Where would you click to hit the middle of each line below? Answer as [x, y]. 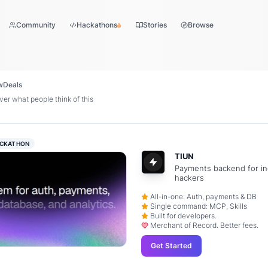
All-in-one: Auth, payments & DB [204, 197]
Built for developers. [184, 216]
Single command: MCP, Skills [199, 206]
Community [36, 25]
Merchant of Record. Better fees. [205, 226]
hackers [189, 178]
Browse [201, 25]
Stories [155, 25]
